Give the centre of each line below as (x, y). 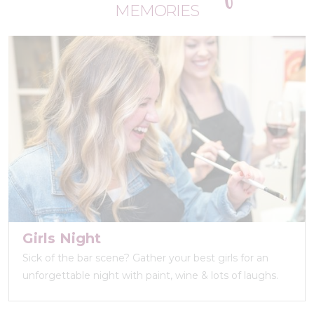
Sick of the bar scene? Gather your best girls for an (145, 258)
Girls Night (62, 239)
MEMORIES (157, 11)
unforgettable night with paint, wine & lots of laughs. (150, 276)
